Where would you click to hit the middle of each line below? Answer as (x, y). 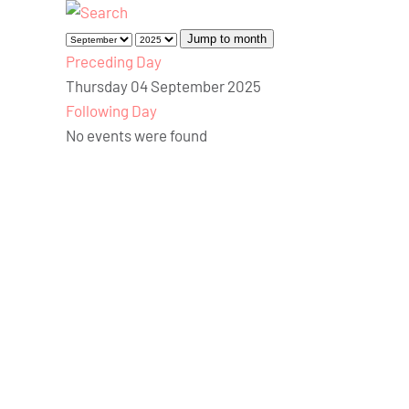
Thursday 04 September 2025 (163, 86)
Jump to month (227, 39)
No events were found (136, 136)
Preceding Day (114, 62)
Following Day (111, 111)
